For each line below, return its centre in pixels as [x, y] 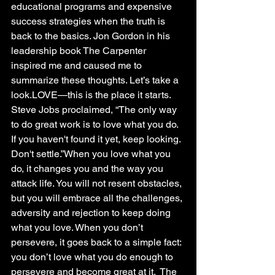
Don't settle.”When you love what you [92, 154]
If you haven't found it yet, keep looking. [97, 139]
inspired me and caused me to [78, 65]
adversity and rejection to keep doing [92, 213]
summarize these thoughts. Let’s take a [96, 80]
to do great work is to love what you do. [96, 124]
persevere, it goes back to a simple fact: [97, 242]
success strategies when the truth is [89, 21]
